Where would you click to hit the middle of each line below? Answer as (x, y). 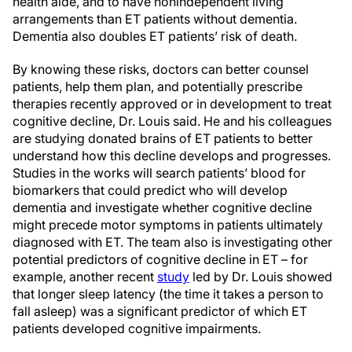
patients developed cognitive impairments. (137, 329)
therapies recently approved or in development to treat (172, 104)
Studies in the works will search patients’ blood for (159, 173)
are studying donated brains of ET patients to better (163, 139)
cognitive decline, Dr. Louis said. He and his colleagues (172, 121)
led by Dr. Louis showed (261, 277)
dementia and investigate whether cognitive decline (162, 208)
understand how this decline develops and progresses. (172, 156)
